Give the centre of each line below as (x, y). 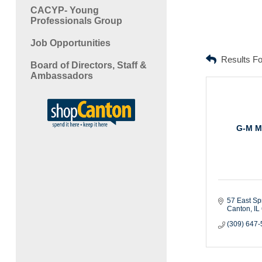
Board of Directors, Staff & (88, 65)
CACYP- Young (64, 10)
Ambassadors (61, 75)
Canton (238, 208)
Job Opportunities (70, 43)
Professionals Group (76, 20)
